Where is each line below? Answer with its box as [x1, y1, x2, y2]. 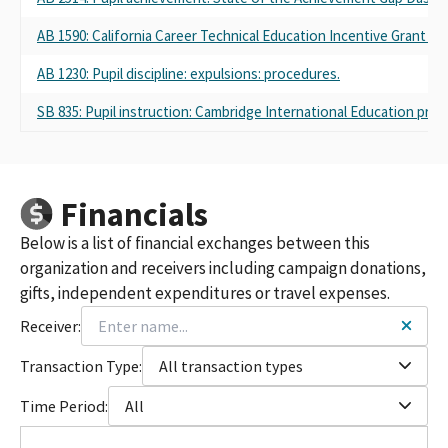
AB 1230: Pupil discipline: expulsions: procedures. [37, 63, 340, 83]
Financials [60, 193, 208, 235]
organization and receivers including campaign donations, [20, 256, 426, 279]
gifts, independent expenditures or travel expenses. [20, 281, 390, 304]
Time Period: [20, 395, 108, 416]
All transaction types [159, 355, 303, 376]
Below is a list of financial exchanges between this [20, 231, 370, 254]
